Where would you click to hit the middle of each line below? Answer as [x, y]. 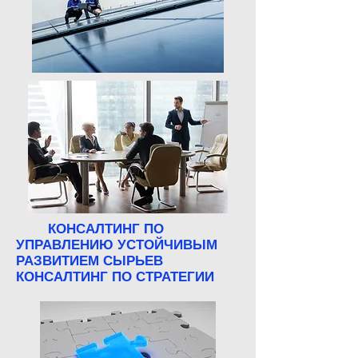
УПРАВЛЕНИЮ [67, 245]
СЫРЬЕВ [133, 261]
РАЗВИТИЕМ [58, 261]
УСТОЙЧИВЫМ [167, 245]
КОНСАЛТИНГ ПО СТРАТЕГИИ [115, 277]
